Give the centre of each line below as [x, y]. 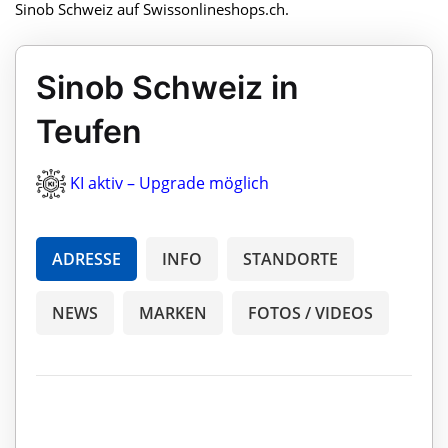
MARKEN [173, 313]
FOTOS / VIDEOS [310, 313]
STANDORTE [290, 259]
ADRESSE [86, 259]
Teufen [89, 131]
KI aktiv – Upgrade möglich [169, 182]
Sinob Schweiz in [167, 87]
